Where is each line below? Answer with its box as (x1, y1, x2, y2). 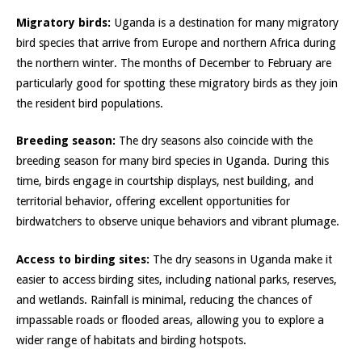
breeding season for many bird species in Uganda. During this (16, 154, 329, 168)
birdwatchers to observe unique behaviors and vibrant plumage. (16, 215, 339, 229)
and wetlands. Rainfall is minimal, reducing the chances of (16, 293, 312, 306)
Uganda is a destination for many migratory (111, 15, 339, 29)
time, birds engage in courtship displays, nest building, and (16, 175, 314, 188)
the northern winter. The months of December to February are (16, 56, 331, 69)
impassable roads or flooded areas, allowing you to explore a (16, 313, 324, 326)
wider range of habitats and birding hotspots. (16, 333, 246, 347)
